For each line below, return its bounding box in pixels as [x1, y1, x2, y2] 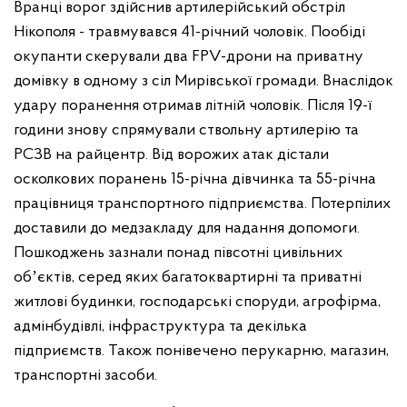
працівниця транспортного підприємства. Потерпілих [14, 195, 391, 213]
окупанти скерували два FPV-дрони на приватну [14, 48, 363, 65]
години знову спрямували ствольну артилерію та [14, 122, 359, 139]
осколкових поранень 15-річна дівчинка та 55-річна [14, 171, 376, 188]
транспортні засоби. [14, 367, 157, 384]
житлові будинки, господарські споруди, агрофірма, [14, 293, 381, 311]
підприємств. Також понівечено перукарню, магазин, [14, 342, 389, 360]
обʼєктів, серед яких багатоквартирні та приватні [14, 269, 362, 286]
